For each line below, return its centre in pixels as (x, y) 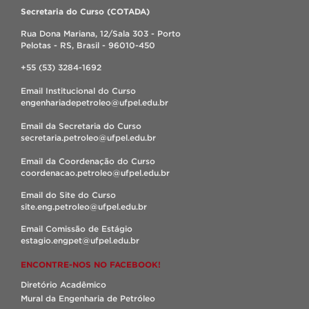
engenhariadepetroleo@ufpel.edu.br (94, 102)
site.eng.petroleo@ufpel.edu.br (84, 207)
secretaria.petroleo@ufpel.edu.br (88, 138)
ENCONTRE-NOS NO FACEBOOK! (91, 265)
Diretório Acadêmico (63, 285)
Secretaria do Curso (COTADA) (85, 11)
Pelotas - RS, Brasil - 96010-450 (88, 45)
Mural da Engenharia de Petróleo (88, 298)
